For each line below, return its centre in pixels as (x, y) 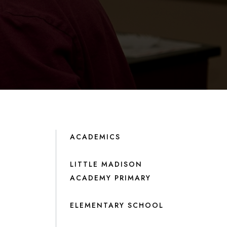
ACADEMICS (95, 137)
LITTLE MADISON (106, 164)
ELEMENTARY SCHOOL (117, 205)
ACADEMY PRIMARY (110, 178)
